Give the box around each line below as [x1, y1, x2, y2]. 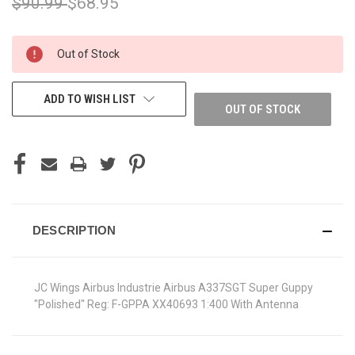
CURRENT [12, 39, 57, 52]
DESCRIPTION [32, 223, 116, 237]
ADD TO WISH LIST [43, 91, 136, 106]
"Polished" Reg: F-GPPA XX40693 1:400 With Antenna [34, 297, 299, 311]
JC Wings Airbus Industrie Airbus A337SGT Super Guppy [34, 281, 313, 294]
